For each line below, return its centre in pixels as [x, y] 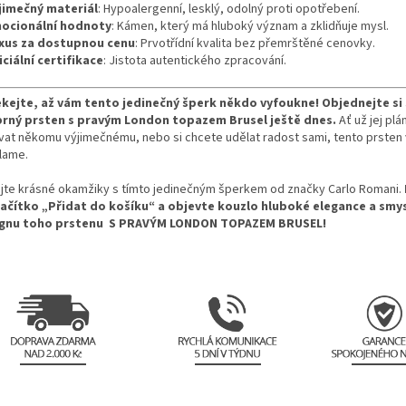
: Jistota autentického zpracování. [195, 60]
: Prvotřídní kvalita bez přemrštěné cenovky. [255, 43]
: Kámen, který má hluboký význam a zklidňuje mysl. [250, 26]
